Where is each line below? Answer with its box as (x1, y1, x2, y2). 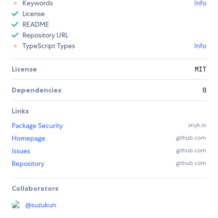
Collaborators (12, 184, 58, 193)
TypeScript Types (22, 41, 75, 51)
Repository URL (22, 31, 68, 40)
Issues (12, 146, 30, 156)
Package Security (12, 121, 63, 130)
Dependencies (12, 86, 61, 95)
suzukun (31, 200, 56, 210)
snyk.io (188, 121, 206, 129)
